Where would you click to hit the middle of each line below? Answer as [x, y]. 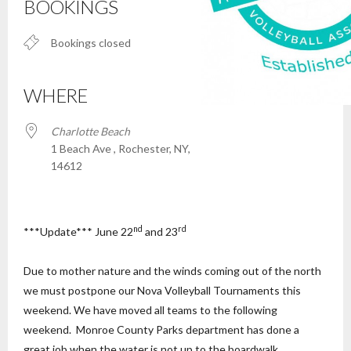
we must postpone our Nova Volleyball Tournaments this [162, 290]
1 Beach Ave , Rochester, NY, [121, 148]
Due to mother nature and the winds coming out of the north [172, 271]
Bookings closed [91, 43]
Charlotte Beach [90, 131]
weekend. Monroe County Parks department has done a [161, 329]
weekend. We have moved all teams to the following [150, 310]
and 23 [160, 232]
